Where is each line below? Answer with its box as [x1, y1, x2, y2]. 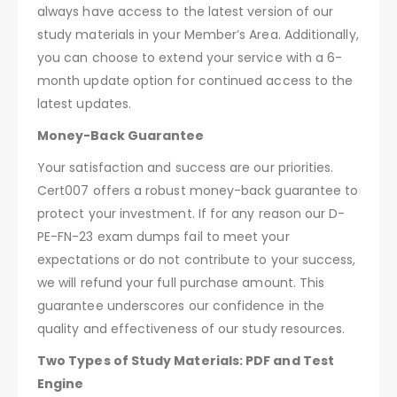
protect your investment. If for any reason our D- [37, 204, 346, 222]
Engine [37, 374, 84, 393]
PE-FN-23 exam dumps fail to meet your [37, 227, 290, 245]
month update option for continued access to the [37, 71, 354, 90]
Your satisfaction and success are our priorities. [37, 158, 334, 176]
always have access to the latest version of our [37, 2, 334, 20]
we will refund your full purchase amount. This [37, 273, 325, 292]
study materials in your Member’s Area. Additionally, [37, 25, 359, 43]
